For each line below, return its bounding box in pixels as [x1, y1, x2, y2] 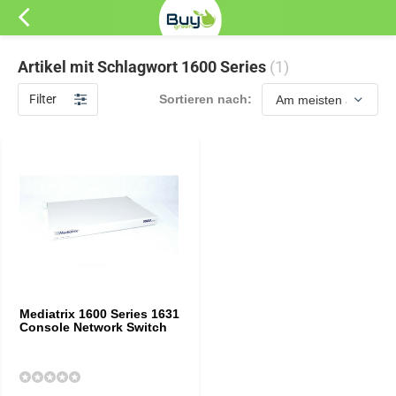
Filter [29, 92, 57, 106]
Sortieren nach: [159, 92, 252, 106]
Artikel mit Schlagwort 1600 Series [18, 57, 270, 76]
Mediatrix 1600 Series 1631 [19, 307, 179, 321]
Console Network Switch [19, 320, 167, 334]
